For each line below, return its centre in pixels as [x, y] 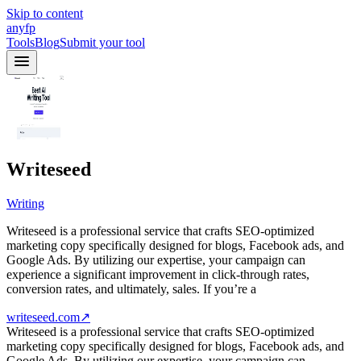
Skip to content [45, 13]
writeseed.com [43, 317]
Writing [25, 203]
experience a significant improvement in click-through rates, [158, 274]
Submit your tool [102, 42]
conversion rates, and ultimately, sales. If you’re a [131, 288]
